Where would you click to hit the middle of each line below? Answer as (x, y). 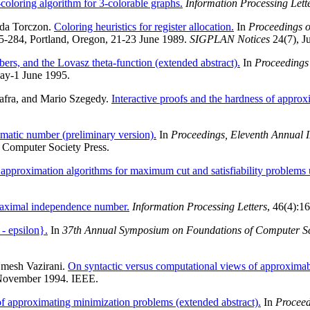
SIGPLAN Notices (230, 39)
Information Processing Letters (200, 207)
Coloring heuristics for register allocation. (144, 27)
